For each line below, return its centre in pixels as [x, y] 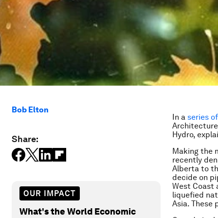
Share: [25, 139]
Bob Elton [30, 110]
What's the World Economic [78, 211]
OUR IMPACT [50, 193]
